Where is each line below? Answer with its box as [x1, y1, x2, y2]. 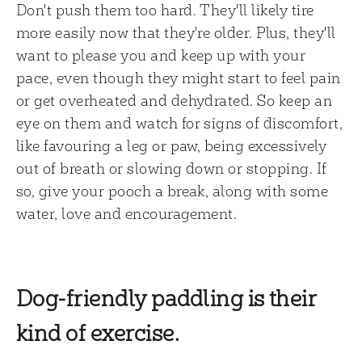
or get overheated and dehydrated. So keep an [16, 90, 333, 109]
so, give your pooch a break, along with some [16, 180, 329, 200]
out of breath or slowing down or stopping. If [16, 158, 327, 177]
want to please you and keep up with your [16, 44, 306, 64]
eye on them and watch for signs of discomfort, [16, 112, 343, 132]
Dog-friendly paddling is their [16, 283, 318, 312]
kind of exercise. [16, 318, 180, 347]
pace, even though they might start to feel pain [16, 67, 341, 86]
